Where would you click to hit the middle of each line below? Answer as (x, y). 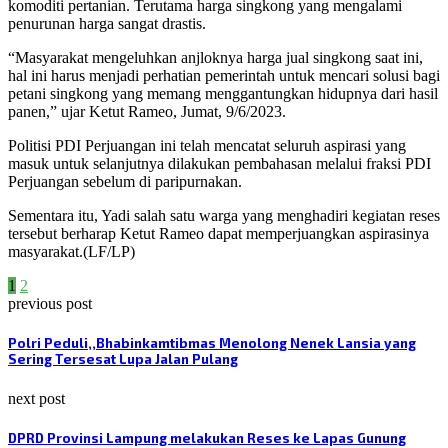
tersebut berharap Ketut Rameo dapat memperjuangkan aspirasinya (218, 234)
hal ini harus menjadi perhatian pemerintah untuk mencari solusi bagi (224, 76)
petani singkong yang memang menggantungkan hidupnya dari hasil (223, 94)
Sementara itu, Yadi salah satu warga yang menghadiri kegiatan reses (224, 216)
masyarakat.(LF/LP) (71, 252)
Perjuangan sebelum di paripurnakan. (125, 182)
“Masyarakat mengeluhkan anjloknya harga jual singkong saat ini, (215, 58)
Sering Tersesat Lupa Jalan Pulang (123, 359)
